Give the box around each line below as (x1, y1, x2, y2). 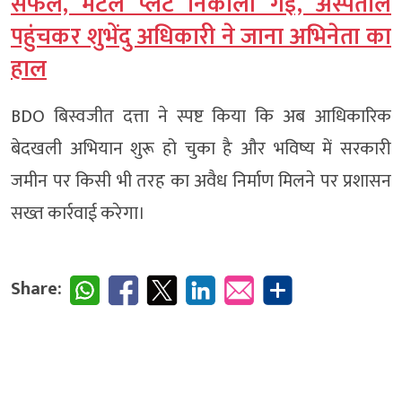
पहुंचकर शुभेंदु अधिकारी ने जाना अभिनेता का (11, 18, 391, 57)
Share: (11, 274, 62, 305)
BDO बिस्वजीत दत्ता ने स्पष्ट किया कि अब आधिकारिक (11, 101, 391, 133)
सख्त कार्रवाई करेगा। (11, 198, 145, 230)
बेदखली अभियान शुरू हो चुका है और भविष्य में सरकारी (11, 134, 391, 165)
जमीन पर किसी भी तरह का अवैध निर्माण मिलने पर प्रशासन (11, 166, 391, 197)
